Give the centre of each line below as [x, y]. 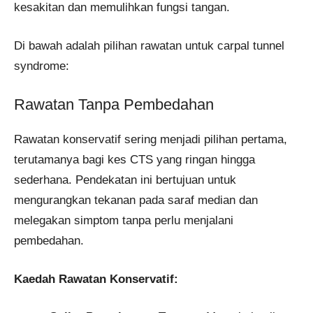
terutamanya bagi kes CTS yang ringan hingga [134, 160]
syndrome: [42, 66]
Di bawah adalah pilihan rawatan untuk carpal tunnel [149, 45]
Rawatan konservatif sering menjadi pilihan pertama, [151, 140]
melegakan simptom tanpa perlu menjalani [124, 221]
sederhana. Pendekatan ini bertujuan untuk [125, 180]
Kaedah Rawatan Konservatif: [96, 279]
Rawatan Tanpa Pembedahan [114, 105]
